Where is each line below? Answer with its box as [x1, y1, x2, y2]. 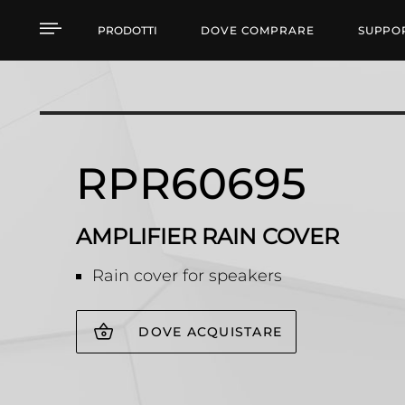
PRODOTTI [98, 23, 157, 37]
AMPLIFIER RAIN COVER [76, 223, 339, 250]
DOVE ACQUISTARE [138, 324, 282, 340]
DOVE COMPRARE [201, 23, 315, 37]
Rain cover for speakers [92, 266, 282, 286]
